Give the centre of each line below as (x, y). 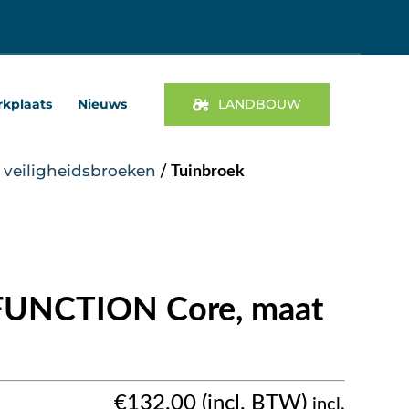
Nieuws (102, 105)
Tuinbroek (208, 171)
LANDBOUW (260, 105)
